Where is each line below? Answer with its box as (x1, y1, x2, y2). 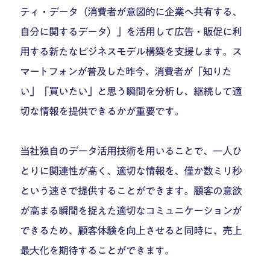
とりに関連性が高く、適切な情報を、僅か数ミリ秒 (20, 166, 242, 177)
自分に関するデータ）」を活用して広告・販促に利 (20, 27, 242, 37)
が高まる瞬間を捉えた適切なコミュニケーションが (20, 206, 242, 216)
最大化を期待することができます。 (20, 245, 175, 256)
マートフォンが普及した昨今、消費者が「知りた (20, 66, 232, 77)
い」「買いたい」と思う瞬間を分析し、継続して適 (20, 86, 242, 97)
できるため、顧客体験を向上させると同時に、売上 (20, 225, 242, 236)
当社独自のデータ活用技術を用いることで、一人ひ (20, 146, 242, 157)
